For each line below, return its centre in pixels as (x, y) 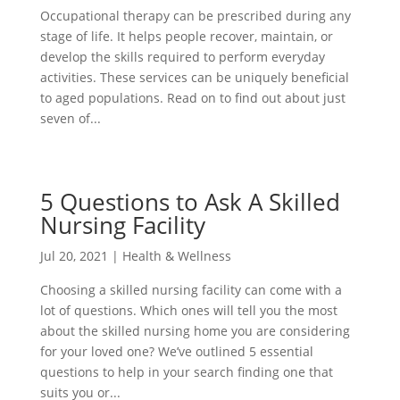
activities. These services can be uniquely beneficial (194, 78)
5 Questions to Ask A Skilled (190, 201)
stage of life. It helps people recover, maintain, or (186, 37)
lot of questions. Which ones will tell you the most (188, 310)
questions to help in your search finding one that (186, 371)
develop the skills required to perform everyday (182, 57)
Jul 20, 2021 (74, 255)
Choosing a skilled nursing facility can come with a (191, 289)
